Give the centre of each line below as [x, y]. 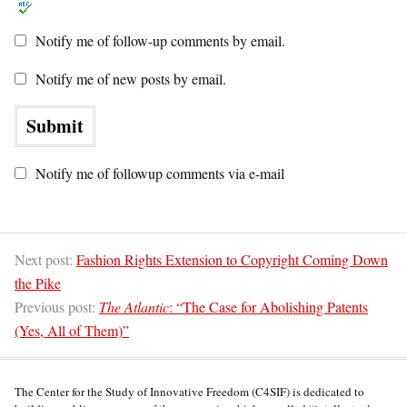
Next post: [45, 260]
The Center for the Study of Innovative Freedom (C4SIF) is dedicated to [189, 392]
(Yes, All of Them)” [72, 331]
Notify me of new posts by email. [131, 79]
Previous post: [57, 307]
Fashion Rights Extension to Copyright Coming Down [232, 260]
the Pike [38, 283]
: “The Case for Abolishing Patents [268, 307]
